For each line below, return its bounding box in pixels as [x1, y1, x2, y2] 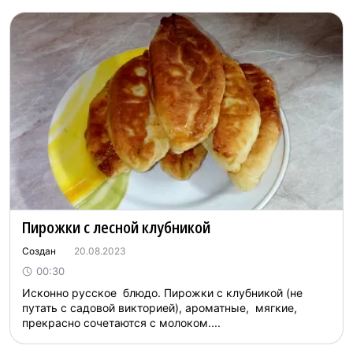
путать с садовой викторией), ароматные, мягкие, [22, 301, 297, 314]
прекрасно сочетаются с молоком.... [22, 316, 221, 329]
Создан [22, 245, 58, 257]
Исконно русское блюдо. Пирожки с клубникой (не [22, 286, 303, 299]
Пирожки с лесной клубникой [22, 217, 210, 238]
